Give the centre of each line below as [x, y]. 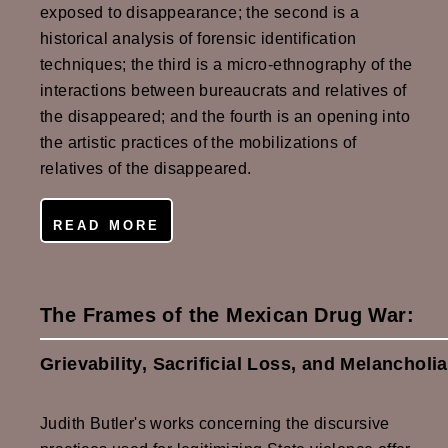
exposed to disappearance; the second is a [200, 12]
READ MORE [106, 226]
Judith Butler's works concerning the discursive [215, 424]
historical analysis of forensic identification [198, 38]
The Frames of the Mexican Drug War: [227, 314]
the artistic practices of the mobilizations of [198, 142]
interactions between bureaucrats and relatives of [223, 90]
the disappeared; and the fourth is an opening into [225, 116]
